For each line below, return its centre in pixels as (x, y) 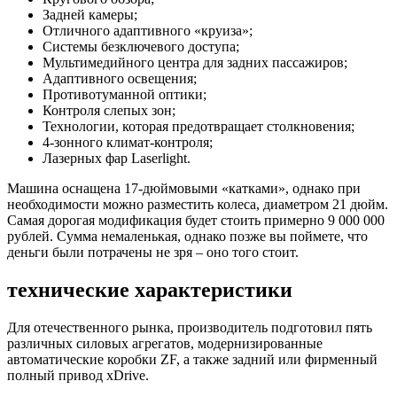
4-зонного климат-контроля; (128, 142)
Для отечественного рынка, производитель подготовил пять (190, 327)
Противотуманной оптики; (125, 94)
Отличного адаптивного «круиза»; (148, 30)
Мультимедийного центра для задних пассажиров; (195, 62)
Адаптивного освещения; (120, 78)
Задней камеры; (90, 14)
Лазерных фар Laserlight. (117, 158)
